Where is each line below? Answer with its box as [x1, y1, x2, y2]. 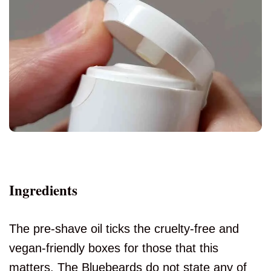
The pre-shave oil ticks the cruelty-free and [9, 222, 239, 236]
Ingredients [9, 180, 77, 201]
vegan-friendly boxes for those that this [9, 241, 218, 255]
